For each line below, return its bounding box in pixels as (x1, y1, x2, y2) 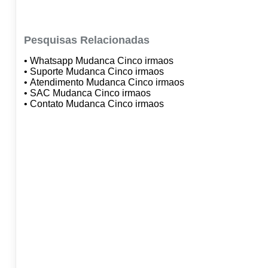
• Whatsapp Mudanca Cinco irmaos (23, 56, 176, 66)
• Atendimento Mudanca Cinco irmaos (23, 77, 187, 88)
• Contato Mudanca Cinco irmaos (23, 99, 166, 109)
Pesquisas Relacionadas (23, 34, 150, 47)
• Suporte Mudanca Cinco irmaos (23, 66, 166, 77)
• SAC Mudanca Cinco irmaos (23, 88, 153, 99)
